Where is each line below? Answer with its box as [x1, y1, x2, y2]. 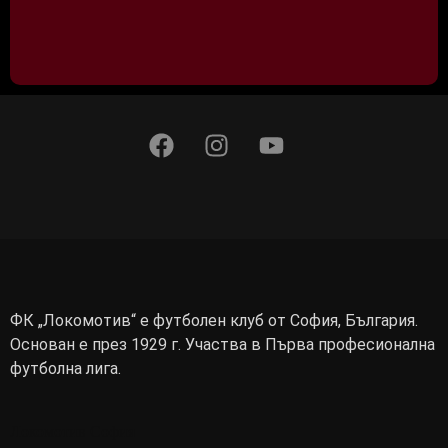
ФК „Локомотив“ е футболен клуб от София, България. [10, 311, 418, 331]
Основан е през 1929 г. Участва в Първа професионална [10, 335, 435, 355]
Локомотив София [10, 422, 135, 440]
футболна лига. [10, 359, 121, 379]
